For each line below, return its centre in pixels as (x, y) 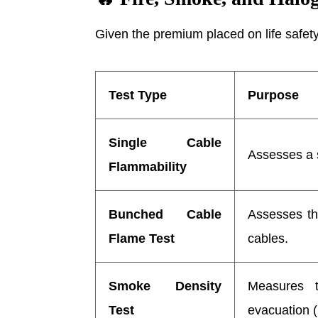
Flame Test (142, 238)
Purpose (274, 95)
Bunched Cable (165, 214)
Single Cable (165, 142)
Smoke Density (165, 286)
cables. (268, 238)
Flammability (148, 166)
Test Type (138, 95)
